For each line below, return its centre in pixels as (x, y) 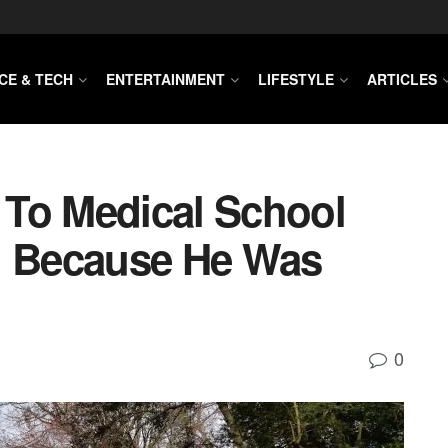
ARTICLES (402, 79)
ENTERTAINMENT (165, 79)
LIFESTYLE (296, 79)
